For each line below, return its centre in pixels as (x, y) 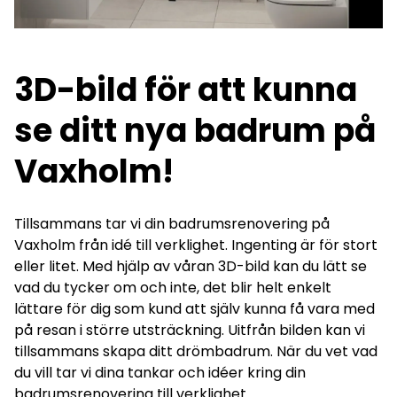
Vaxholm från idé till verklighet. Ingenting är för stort (196, 245)
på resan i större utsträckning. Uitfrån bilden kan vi (190, 330)
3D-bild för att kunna (186, 90)
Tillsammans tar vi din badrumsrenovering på (172, 223)
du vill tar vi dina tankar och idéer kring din (160, 372)
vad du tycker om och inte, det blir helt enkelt (173, 287)
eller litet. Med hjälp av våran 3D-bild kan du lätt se (191, 266)
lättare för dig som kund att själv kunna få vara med (195, 308)
